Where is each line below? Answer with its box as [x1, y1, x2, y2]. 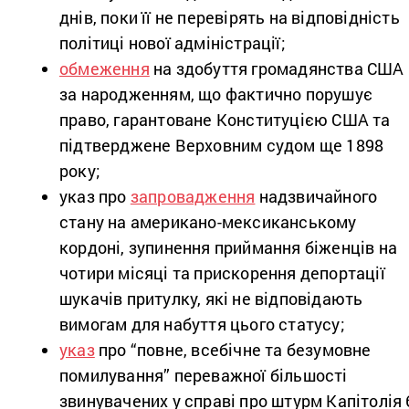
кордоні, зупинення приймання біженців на [59, 236, 398, 258]
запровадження [130, 184, 256, 207]
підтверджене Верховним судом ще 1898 [59, 133, 384, 156]
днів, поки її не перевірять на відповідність [59, 5, 400, 28]
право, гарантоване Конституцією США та [59, 108, 391, 131]
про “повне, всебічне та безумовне [94, 338, 372, 361]
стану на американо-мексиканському [59, 210, 357, 233]
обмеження [59, 57, 150, 79]
